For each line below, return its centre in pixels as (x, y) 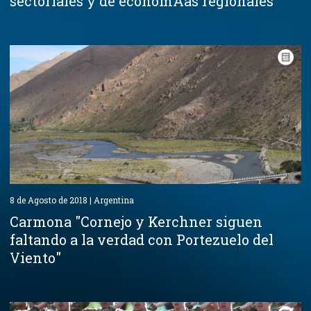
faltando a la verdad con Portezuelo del (142, 239)
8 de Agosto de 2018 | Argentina (72, 200)
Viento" (35, 257)
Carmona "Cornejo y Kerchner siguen (136, 221)
